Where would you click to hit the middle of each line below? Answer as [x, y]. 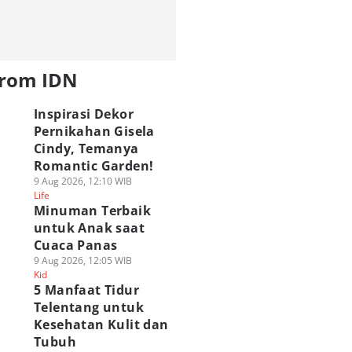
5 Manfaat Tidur [86, 290]
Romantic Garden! [93, 166]
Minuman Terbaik [92, 211]
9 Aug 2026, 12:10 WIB [82, 181]
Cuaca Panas [75, 245]
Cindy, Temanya [86, 148]
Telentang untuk [88, 307]
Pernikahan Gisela [94, 131]
